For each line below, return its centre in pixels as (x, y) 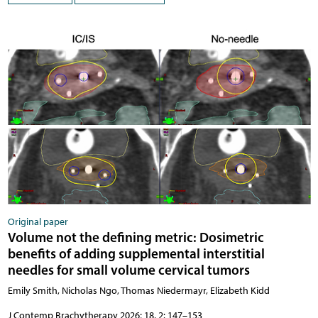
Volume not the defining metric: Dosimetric (136, 237)
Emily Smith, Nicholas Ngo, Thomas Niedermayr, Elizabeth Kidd (138, 291)
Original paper (38, 222)
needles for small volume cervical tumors (128, 270)
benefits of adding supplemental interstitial (136, 254)
